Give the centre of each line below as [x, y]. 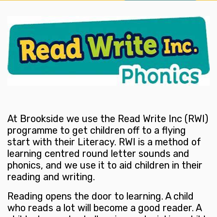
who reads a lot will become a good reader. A [104, 208]
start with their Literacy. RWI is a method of [104, 142]
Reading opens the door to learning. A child [101, 196]
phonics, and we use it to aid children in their [105, 165]
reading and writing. [51, 177]
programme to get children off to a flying [97, 131]
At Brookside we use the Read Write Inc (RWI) [108, 119]
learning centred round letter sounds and [98, 154]
